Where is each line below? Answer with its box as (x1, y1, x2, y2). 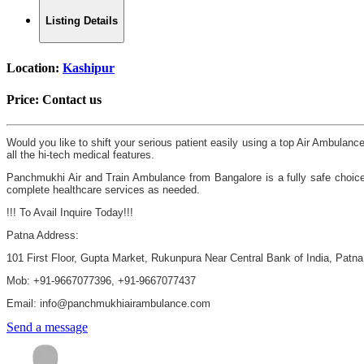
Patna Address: (6, 229, 79, 242)
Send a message (6, 320, 88, 335)
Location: (6, 60, 63, 75)
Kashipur (63, 60, 115, 75)
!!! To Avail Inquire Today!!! (6, 206, 133, 219)
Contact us (42, 92, 102, 106)
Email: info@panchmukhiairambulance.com (6, 297, 210, 310)
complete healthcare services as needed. (6, 184, 203, 197)
